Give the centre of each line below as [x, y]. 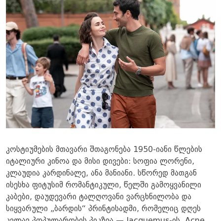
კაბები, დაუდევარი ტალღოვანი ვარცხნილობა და [99, 197]
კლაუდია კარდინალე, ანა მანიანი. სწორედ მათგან [101, 174]
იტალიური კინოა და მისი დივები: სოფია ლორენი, [100, 162]
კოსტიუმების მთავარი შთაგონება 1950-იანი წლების [104, 150]
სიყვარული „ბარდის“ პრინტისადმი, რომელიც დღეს [103, 209]
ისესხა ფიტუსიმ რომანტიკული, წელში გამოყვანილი [104, 185]
